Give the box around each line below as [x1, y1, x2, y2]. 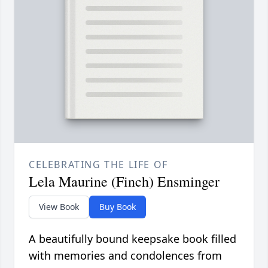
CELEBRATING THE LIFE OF [29, 158, 168, 172]
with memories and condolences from [29, 248, 222, 263]
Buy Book [99, 201, 136, 213]
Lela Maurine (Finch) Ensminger [29, 172, 220, 191]
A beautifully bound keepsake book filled [29, 232, 236, 246]
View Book [39, 201, 79, 213]
